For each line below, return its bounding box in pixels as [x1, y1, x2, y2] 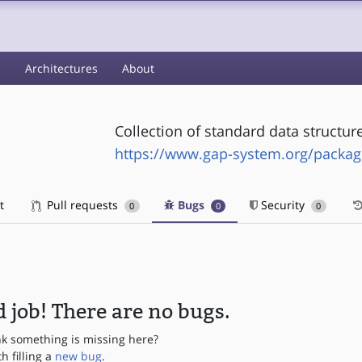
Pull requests [44, 197, 121, 213]
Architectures [25, 61, 98, 76]
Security [258, 197, 309, 213]
